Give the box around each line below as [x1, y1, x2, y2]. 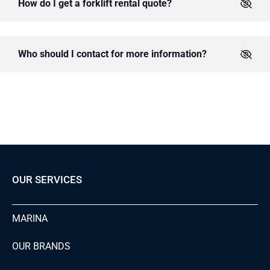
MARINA [12, 213, 48, 225]
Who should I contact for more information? [18, 48, 207, 60]
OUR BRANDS [12, 240, 71, 253]
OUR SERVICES [12, 174, 82, 186]
